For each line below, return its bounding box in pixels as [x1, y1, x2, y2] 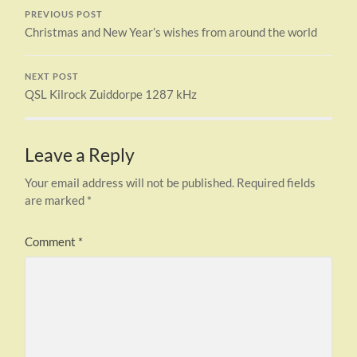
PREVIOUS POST [25, 9, 104, 19]
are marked [25, 192, 88, 207]
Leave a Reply [25, 143, 135, 166]
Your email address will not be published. [25, 175, 235, 190]
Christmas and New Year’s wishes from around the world [25, 24, 318, 39]
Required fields [237, 175, 316, 190]
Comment [25, 233, 79, 249]
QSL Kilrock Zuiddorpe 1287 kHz [25, 86, 198, 101]
